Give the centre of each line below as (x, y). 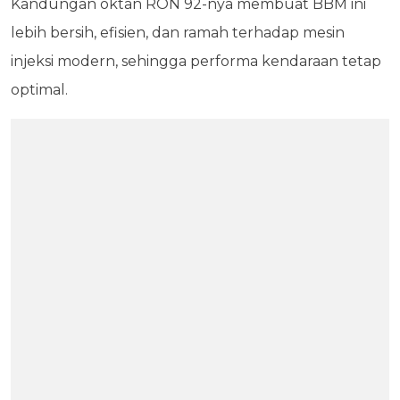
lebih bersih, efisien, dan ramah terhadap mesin (178, 33)
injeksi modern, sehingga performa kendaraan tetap (196, 62)
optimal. (39, 90)
